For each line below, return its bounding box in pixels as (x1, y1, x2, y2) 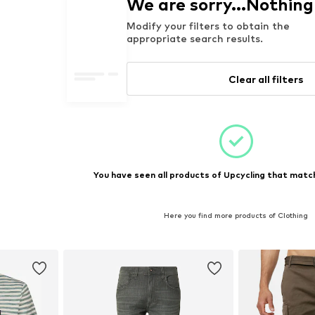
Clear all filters (229, 72, 304, 85)
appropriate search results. (127, 32, 264, 45)
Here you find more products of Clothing (164, 210, 309, 219)
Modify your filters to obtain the (127, 20, 290, 32)
